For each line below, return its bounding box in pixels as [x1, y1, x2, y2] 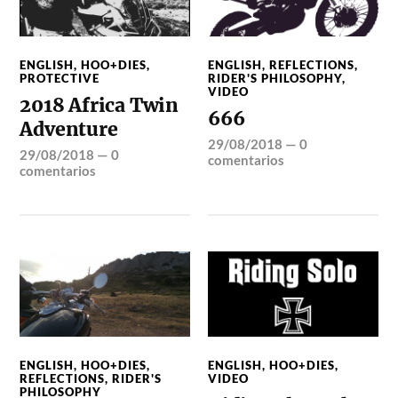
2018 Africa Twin [20, 92, 179, 117]
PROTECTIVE [20, 70, 100, 85]
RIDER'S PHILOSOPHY [208, 70, 343, 85]
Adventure [20, 116, 118, 141]
